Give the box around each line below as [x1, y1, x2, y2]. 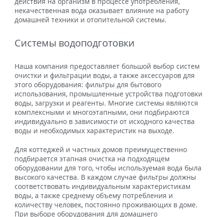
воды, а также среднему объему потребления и [15, 191, 173, 200]
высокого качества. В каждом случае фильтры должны [15, 172, 196, 182]
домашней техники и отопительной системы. [15, 15, 167, 24]
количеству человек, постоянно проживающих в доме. [15, 200, 198, 209]
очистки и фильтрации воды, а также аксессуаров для [15, 71, 195, 80]
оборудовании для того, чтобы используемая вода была [15, 163, 201, 172]
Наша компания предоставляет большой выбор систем [15, 62, 200, 71]
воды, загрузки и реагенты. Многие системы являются [15, 98, 198, 108]
